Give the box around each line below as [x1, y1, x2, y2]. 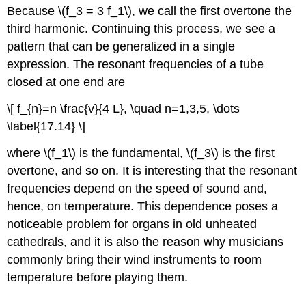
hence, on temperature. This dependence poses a [7, 199, 279, 213]
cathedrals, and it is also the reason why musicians [7, 234, 284, 249]
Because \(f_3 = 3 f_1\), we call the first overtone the [7, 4, 292, 18]
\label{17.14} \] [7, 120, 86, 134]
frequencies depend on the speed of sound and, [7, 181, 268, 195]
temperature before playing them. [7, 270, 189, 284]
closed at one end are [7, 75, 126, 89]
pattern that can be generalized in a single [7, 40, 236, 54]
